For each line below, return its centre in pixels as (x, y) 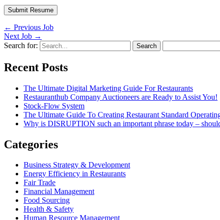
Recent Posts (36, 67)
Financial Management (59, 192)
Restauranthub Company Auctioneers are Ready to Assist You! (121, 97)
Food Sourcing (47, 200)
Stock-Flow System (54, 106)
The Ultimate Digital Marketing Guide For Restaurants (108, 88)
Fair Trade (40, 183)
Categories (31, 144)
